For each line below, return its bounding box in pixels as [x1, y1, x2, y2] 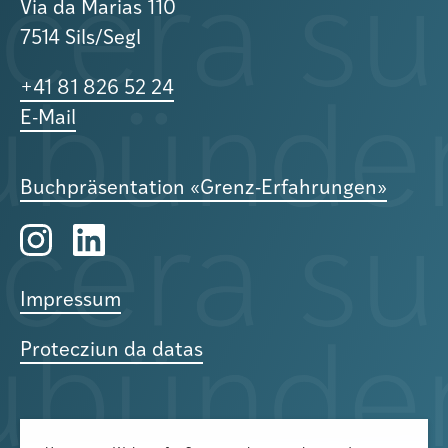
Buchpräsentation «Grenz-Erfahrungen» [20, 179, 387, 199]
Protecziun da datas [20, 341, 203, 361]
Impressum [20, 291, 121, 311]
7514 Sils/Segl [20, 29, 141, 49]
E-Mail [20, 109, 76, 129]
